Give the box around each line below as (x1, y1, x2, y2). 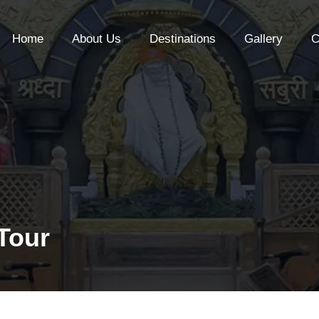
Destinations (149, 32, 216, 46)
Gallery (244, 32, 283, 46)
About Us (71, 32, 121, 46)
